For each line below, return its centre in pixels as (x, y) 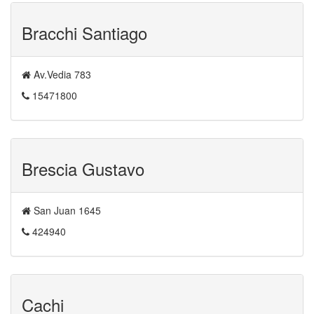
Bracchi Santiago (84, 33)
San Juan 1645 (66, 210)
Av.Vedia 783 (61, 74)
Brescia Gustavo (83, 169)
